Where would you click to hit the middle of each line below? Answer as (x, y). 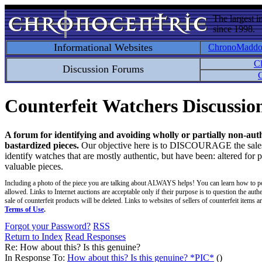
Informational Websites (103, 47)
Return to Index (34, 236)
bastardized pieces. (42, 145)
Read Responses (95, 236)
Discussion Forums (103, 69)
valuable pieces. (34, 166)
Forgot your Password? (48, 226)
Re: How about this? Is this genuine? (73, 247)
